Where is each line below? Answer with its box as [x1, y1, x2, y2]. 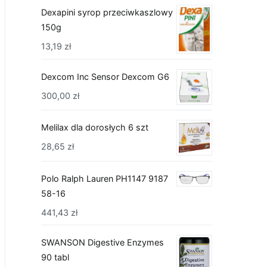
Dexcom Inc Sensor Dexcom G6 [41, 71, 169, 82]
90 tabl [41, 252, 69, 263]
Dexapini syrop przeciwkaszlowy [41, 7, 173, 18]
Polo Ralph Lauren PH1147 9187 [41, 173, 168, 184]
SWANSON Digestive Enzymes [41, 237, 164, 248]
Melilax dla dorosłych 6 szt [41, 122, 148, 133]
